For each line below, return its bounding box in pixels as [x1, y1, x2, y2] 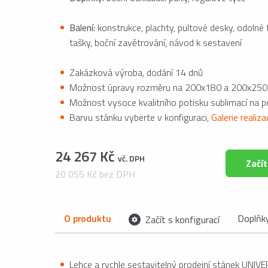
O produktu [64, 211, 111, 226]
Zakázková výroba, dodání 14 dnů [69, 65, 203, 80]
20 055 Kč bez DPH [55, 167, 135, 181]
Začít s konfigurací [143, 212, 220, 227]
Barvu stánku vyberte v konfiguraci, [69, 110, 211, 124]
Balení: [69, 20, 95, 35]
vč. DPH [118, 152, 145, 165]
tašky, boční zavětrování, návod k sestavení [69, 35, 242, 50]
